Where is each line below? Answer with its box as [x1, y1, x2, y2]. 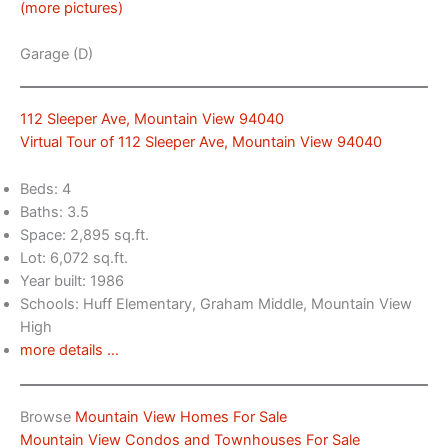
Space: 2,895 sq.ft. [20, 225, 149, 244]
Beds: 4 [20, 179, 71, 198]
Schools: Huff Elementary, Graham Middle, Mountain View [20, 294, 412, 313]
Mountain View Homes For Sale [75, 407, 287, 426]
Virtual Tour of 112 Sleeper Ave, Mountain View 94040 [20, 133, 382, 152]
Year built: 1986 [20, 271, 124, 290]
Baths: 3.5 [20, 202, 89, 221]
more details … [20, 340, 119, 359]
